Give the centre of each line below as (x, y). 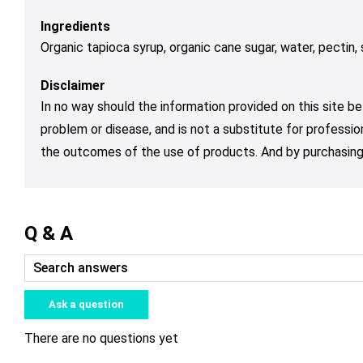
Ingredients (75, 27)
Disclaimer (73, 86)
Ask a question (86, 305)
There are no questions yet (101, 339)
